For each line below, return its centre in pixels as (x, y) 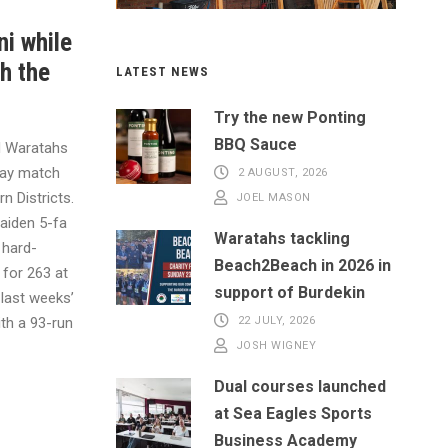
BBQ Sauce (255, 144)
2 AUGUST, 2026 (282, 173)
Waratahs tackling (282, 238)
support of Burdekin (289, 292)
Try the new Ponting (290, 117)
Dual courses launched (300, 386)
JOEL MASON (273, 198)
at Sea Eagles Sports (293, 413)
